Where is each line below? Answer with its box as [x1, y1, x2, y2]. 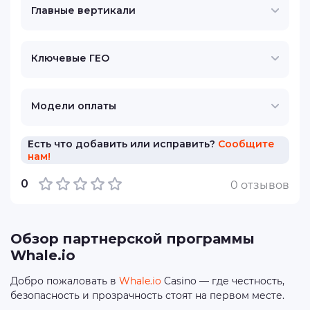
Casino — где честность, [161, 275, 284, 287]
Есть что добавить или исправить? [28, 138, 218, 150]
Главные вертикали [31, 4, 136, 17]
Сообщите [218, 138, 275, 150]
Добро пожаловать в [10, 275, 119, 287]
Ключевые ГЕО [31, 52, 109, 64]
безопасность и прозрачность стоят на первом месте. [10, 289, 284, 302]
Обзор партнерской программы [10, 230, 255, 247]
